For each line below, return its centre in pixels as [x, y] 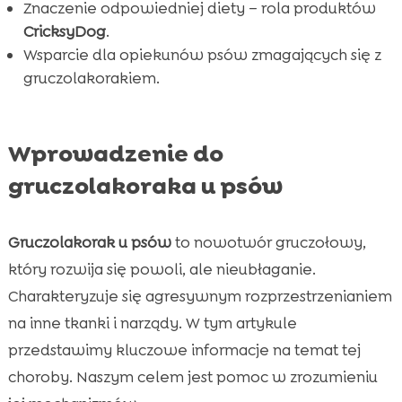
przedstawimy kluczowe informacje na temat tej [184, 350]
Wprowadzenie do [115, 154]
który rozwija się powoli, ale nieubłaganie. [162, 270]
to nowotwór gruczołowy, [268, 243]
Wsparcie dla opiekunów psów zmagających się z [202, 55]
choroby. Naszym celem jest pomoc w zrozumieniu [192, 377]
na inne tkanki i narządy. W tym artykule [152, 323]
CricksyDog [64, 32]
